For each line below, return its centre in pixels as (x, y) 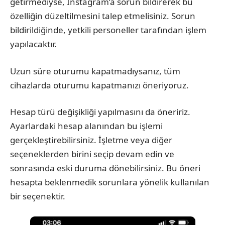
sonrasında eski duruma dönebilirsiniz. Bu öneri (105, 168)
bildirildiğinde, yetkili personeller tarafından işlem (108, 30)
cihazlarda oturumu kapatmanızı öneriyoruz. (99, 85)
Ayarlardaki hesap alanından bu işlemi (86, 126)
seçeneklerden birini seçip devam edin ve (92, 154)
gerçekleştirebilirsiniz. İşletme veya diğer (91, 140)
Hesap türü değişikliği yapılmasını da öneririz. (100, 112)
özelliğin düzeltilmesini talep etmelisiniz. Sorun (103, 16)
